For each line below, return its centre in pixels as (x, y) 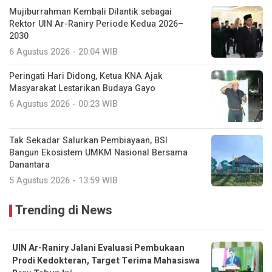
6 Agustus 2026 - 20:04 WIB (63, 52)
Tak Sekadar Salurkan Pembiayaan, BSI (88, 140)
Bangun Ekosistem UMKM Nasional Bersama (98, 152)
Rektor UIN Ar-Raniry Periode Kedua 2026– (96, 24)
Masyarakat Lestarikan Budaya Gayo (82, 88)
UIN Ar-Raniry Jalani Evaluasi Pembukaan (98, 248)
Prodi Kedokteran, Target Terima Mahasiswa (106, 260)
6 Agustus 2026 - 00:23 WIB (63, 104)
